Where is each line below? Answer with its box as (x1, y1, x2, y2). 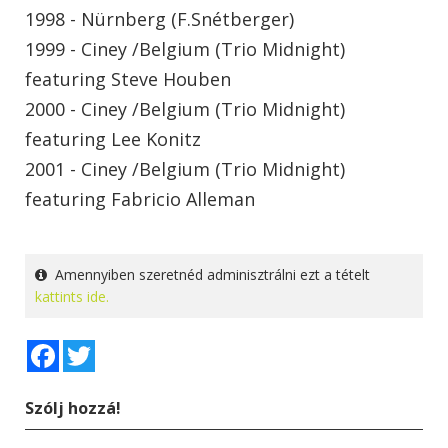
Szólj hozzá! (25, 396, 121, 419)
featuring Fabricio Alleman (25, 186, 255, 211)
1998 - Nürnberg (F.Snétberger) (25, 6, 294, 31)
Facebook (59, 337, 123, 357)
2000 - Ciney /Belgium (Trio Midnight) (25, 96, 345, 121)
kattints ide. (35, 286, 109, 306)
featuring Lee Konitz (25, 126, 201, 151)
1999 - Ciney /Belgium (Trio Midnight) (25, 36, 345, 61)
